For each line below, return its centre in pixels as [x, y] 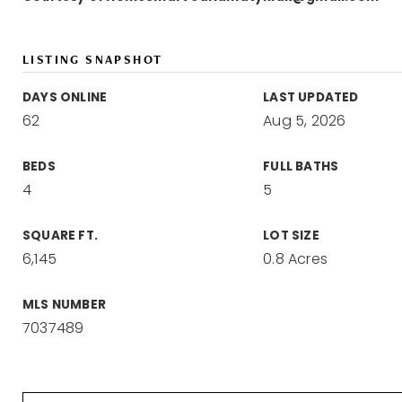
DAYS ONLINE [65, 97]
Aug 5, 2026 [305, 121]
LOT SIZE [291, 236]
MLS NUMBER [64, 305]
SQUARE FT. [60, 236]
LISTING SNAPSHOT [93, 59]
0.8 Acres [296, 259]
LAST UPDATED [311, 97]
